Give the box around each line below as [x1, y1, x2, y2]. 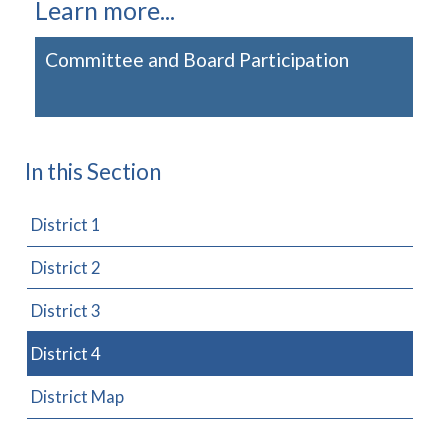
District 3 [31, 299, 102, 321]
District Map [31, 386, 125, 408]
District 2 [31, 257, 102, 279]
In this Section [25, 158, 161, 186]
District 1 [31, 214, 102, 236]
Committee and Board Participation [45, 48, 349, 72]
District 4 [31, 342, 102, 364]
